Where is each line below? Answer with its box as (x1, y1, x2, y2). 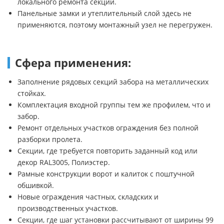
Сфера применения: (15, 54, 131, 70)
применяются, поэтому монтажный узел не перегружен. (17, 19, 212, 29)
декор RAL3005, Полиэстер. (17, 157, 110, 167)
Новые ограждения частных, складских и (17, 191, 158, 201)
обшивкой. (17, 180, 54, 190)
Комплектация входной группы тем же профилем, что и (17, 99, 210, 109)
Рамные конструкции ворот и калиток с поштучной (17, 168, 194, 178)
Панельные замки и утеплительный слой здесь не (17, 8, 191, 18)
